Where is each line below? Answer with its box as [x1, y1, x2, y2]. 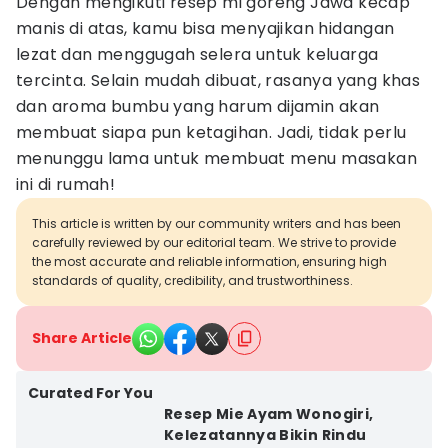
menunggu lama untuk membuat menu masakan [16, 147, 417, 170]
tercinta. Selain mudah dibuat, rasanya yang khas [16, 69, 421, 92]
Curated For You [28, 383, 153, 403]
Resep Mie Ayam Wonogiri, [163, 404, 374, 424]
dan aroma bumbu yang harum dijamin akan [16, 95, 380, 118]
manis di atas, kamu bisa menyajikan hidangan [16, 17, 395, 40]
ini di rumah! [16, 173, 116, 196]
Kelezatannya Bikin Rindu [163, 425, 367, 445]
